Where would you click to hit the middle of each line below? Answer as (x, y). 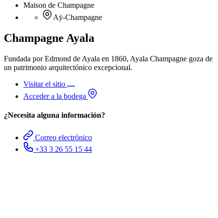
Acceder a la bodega (56, 96)
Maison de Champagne (59, 5)
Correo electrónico (64, 137)
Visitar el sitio (45, 84)
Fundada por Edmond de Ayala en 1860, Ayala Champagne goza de (108, 59)
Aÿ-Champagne (78, 18)
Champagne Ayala (49, 38)
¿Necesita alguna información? (54, 115)
